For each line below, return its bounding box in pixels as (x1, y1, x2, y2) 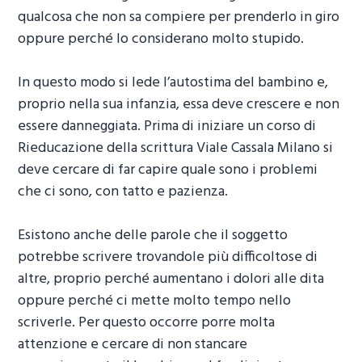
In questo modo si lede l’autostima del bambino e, (18, 71, 329, 95)
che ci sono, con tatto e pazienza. (18, 180, 229, 204)
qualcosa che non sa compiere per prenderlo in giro (18, 6, 340, 30)
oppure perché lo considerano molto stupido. (18, 27, 305, 52)
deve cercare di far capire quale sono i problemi (18, 158, 318, 183)
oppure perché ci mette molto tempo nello (18, 289, 292, 314)
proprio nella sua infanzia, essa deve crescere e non (18, 93, 340, 117)
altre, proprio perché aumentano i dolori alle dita (18, 267, 325, 292)
